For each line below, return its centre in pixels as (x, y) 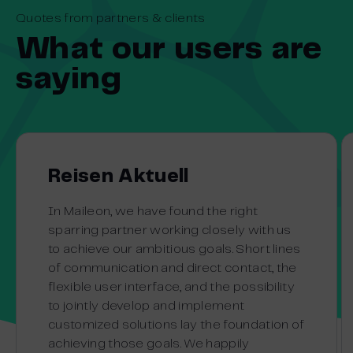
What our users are (169, 49)
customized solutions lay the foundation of (176, 325)
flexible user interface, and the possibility (172, 287)
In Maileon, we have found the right (153, 211)
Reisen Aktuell (119, 176)
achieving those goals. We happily (149, 344)
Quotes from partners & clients (111, 18)
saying (69, 79)
